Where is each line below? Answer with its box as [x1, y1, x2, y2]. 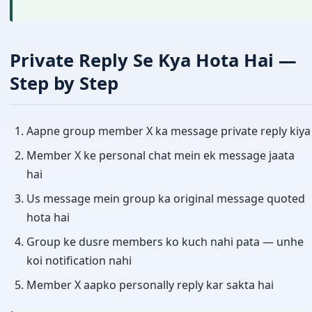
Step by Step [10, 70, 118, 95]
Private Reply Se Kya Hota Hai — [10, 47, 297, 72]
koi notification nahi [26, 252, 132, 268]
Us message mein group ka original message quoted [26, 190, 305, 206]
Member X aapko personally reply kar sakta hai [26, 276, 274, 292]
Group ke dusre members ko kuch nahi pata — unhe [26, 233, 304, 249]
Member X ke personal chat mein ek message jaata [26, 147, 295, 163]
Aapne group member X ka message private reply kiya [26, 123, 311, 139]
